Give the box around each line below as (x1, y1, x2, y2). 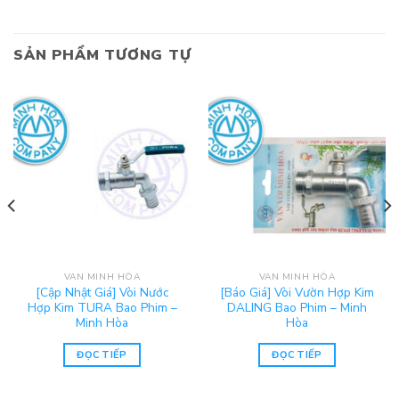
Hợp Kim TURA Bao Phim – (27, 298, 177, 316)
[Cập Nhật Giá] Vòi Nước (35, 283, 169, 301)
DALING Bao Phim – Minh (227, 298, 367, 316)
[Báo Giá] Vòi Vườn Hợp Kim (220, 283, 374, 301)
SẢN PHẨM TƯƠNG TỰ (13, 45, 191, 66)
